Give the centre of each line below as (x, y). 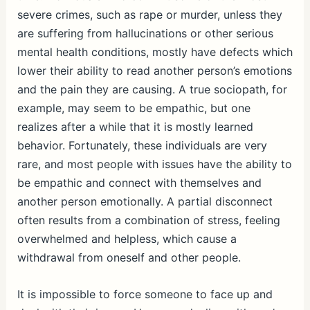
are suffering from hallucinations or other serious (145, 33)
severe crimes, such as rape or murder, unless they (149, 15)
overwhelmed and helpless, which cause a (127, 239)
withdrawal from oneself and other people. (129, 257)
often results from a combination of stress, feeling (148, 220)
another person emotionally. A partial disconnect (145, 201)
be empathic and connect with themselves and (139, 183)
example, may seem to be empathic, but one (134, 108)
